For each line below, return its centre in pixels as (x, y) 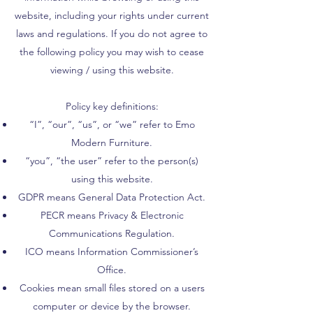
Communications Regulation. (112, 233)
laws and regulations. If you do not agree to (112, 34)
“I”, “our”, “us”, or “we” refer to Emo (112, 124)
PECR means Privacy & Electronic (112, 215)
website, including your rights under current (112, 15)
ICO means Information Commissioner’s (112, 252)
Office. (112, 270)
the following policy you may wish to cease (112, 52)
